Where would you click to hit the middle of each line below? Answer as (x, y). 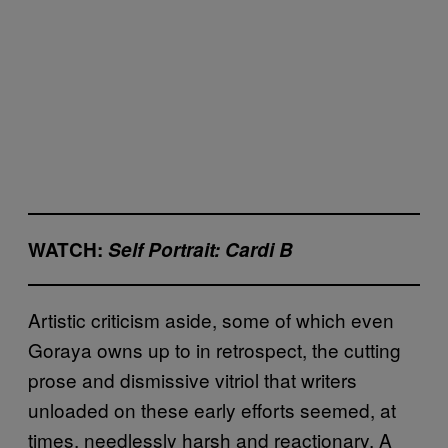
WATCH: (68, 250)
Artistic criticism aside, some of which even (211, 320)
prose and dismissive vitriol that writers (192, 380)
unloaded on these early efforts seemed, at (212, 410)
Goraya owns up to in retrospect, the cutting (214, 350)
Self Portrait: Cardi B (200, 250)
